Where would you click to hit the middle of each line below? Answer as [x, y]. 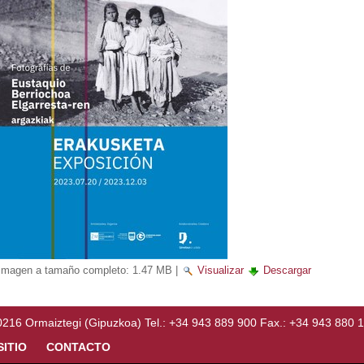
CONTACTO [78, 347]
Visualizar [220, 270]
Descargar [287, 270]
